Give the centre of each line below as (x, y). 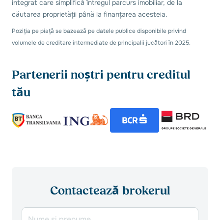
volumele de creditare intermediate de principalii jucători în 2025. (101, 42)
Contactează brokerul (110, 191)
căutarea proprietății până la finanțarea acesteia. (90, 14)
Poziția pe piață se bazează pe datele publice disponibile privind (99, 31)
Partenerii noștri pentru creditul (101, 75)
